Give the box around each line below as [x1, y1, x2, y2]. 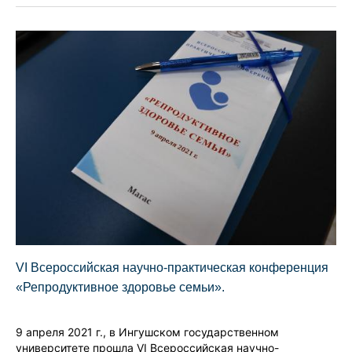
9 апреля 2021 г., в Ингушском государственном [16, 324, 279, 339]
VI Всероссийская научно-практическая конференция [16, 260, 328, 274]
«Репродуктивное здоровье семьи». [16, 280, 225, 294]
